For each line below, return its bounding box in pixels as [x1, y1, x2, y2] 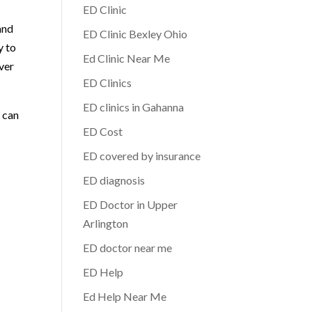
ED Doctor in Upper [83, 198, 178, 211]
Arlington [83, 217, 129, 230]
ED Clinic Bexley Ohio [83, 27, 188, 40]
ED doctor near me [83, 241, 173, 254]
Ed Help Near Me [83, 290, 167, 303]
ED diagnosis [83, 173, 146, 187]
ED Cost [83, 125, 123, 138]
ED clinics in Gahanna [83, 100, 185, 114]
